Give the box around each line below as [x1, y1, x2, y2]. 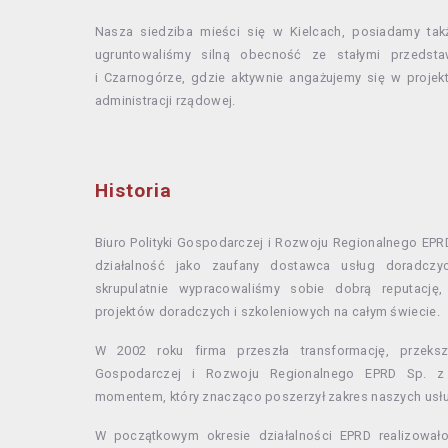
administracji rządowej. [94, 93, 236, 108]
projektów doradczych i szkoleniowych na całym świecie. [94, 304, 440, 319]
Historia [94, 179, 172, 202]
